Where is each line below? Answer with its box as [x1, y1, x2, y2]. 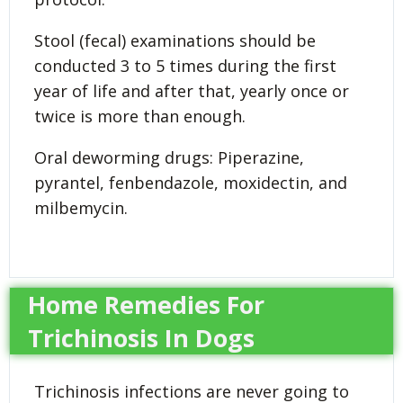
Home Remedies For [28, 288, 264, 322]
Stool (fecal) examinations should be [34, 30, 316, 52]
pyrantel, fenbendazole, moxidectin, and [34, 172, 347, 194]
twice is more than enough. [34, 105, 246, 128]
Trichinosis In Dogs [28, 321, 255, 355]
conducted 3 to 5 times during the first [34, 55, 336, 77]
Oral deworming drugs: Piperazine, [34, 147, 304, 169]
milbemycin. [34, 197, 128, 219]
